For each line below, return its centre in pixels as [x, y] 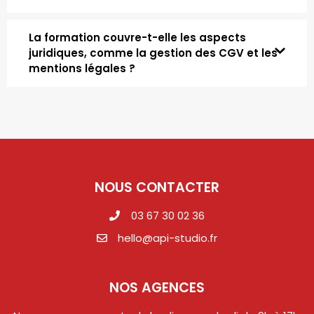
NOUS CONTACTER [157, 187]
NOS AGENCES [157, 287]
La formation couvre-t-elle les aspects [137, 37]
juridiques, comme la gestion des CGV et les [153, 53]
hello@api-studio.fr [168, 238]
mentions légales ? [82, 68]
